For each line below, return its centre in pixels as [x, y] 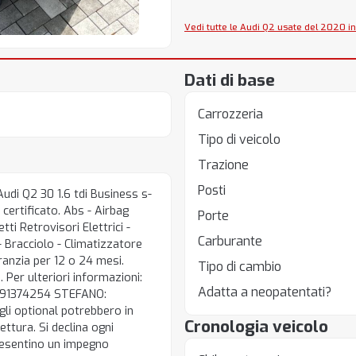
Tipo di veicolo [239, 139]
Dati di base [229, 80]
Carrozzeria [230, 114]
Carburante [230, 241]
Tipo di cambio [239, 267]
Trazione [223, 165]
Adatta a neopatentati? [264, 292]
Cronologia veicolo [256, 327]
